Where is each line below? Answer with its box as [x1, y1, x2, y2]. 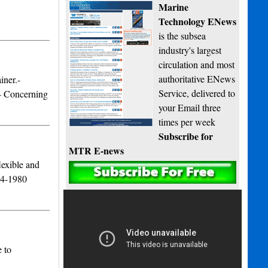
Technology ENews [159, 14, 237, 29]
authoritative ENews [159, 72, 236, 86]
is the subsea [159, 29, 206, 42]
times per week [159, 115, 216, 129]
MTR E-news [69, 144, 124, 158]
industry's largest [159, 44, 222, 57]
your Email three [159, 101, 221, 114]
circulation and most [159, 58, 235, 71]
